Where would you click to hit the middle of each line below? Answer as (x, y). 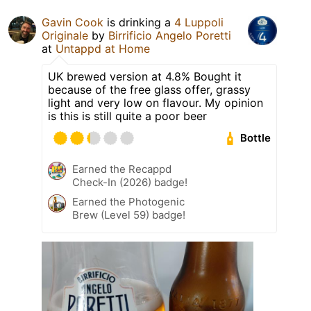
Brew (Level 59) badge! (129, 215)
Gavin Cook (73, 22)
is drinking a (139, 22)
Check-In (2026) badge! (130, 182)
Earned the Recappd (122, 169)
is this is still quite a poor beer (127, 116)
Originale (65, 35)
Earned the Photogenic (128, 201)
